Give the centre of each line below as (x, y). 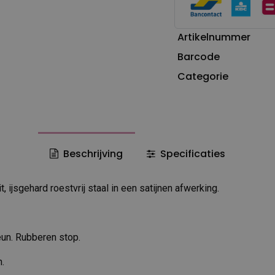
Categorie (203, 76)
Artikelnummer (214, 37)
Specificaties (191, 153)
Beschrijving (92, 153)
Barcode (198, 56)
